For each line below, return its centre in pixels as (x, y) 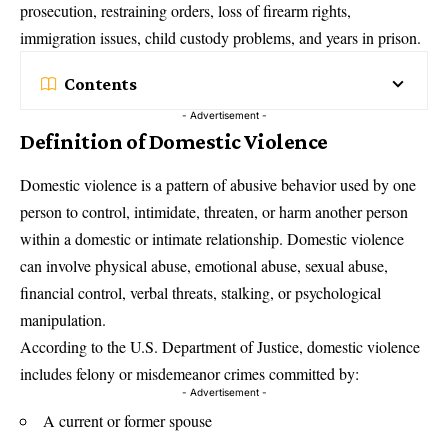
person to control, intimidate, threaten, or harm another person (214, 212)
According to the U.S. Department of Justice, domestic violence (220, 347)
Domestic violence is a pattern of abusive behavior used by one (218, 185)
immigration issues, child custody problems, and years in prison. (220, 38)
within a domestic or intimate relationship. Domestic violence (212, 239)
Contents (100, 84)
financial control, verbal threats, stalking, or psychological (200, 293)
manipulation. (63, 320)
